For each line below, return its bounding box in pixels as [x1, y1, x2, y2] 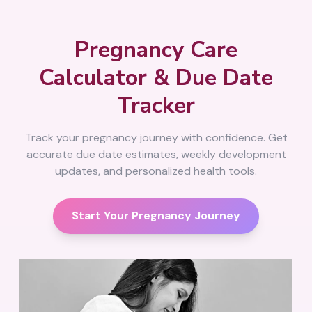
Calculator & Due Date [39, 63, 273, 93]
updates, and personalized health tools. [55, 163, 257, 178]
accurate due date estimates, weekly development [26, 146, 286, 162]
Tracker [117, 91, 195, 120]
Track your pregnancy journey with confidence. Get [24, 130, 288, 145]
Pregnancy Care [75, 35, 237, 65]
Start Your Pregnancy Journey [72, 208, 240, 223]
